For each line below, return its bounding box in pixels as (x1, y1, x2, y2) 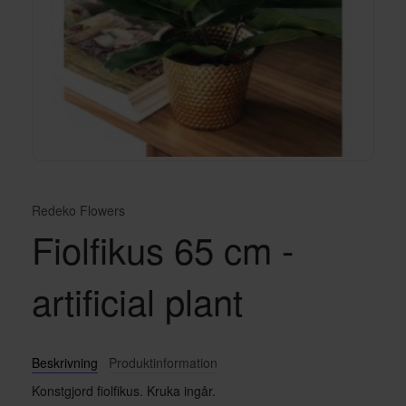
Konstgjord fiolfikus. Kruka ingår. (32, 382, 216, 400)
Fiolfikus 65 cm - (32, 223, 294, 275)
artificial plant (32, 275, 243, 326)
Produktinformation (109, 353, 217, 372)
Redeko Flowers (32, 201, 125, 219)
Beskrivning (32, 353, 98, 372)
